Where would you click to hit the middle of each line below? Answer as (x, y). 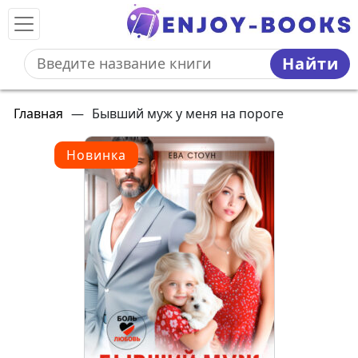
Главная (38, 113)
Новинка (96, 155)
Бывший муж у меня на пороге (188, 113)
